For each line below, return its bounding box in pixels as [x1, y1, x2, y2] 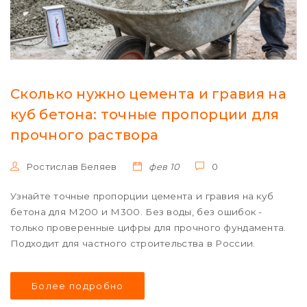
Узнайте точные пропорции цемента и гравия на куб [10, 191, 274, 202]
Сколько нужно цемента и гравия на [10, 86, 286, 103]
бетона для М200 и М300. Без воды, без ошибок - [10, 206, 262, 218]
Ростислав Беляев [24, 161, 117, 173]
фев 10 [147, 161, 180, 173]
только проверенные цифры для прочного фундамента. [10, 222, 286, 234]
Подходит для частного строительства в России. [10, 238, 256, 249]
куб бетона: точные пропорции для [10, 106, 280, 123]
